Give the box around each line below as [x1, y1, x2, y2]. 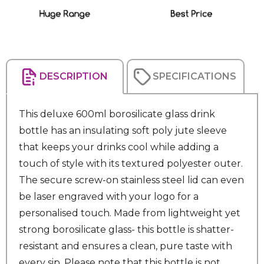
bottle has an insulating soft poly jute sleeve [19, 125, 227, 137]
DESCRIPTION [39, 71, 108, 82]
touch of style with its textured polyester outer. [19, 158, 243, 170]
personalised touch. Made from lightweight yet [19, 207, 240, 219]
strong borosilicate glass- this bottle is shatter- [19, 224, 234, 236]
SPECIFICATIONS [153, 71, 236, 82]
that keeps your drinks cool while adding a [19, 141, 219, 153]
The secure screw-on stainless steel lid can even [19, 174, 244, 186]
